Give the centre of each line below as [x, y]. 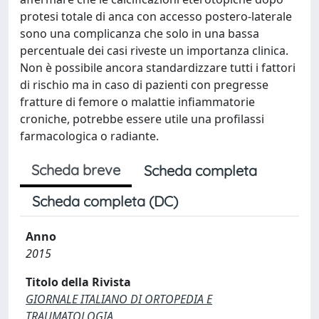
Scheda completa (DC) [105, 201]
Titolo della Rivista [78, 282]
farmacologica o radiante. [89, 136]
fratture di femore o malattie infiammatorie [137, 102]
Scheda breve [76, 170]
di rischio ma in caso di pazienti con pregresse [144, 85]
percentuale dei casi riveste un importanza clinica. [154, 51]
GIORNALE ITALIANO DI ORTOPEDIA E [119, 299]
